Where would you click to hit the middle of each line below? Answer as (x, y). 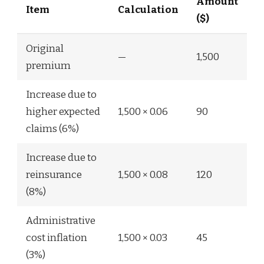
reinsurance (54, 174)
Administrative (61, 220)
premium (48, 65)
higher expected (63, 111)
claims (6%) (52, 128)
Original (45, 48)
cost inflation (57, 237)
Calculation (148, 9)
